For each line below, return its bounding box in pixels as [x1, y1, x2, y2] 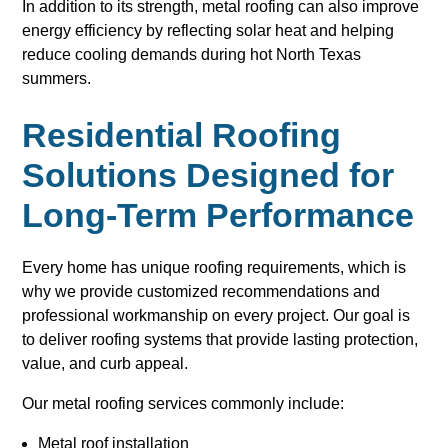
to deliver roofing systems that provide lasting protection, [22, 330, 419, 348]
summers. [22, 70, 92, 88]
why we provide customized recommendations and [22, 282, 381, 300]
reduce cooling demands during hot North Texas [22, 46, 362, 64]
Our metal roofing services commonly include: [22, 394, 345, 412]
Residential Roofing [22, 116, 342, 155]
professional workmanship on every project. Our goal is [22, 306, 411, 324]
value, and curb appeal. [22, 354, 189, 372]
